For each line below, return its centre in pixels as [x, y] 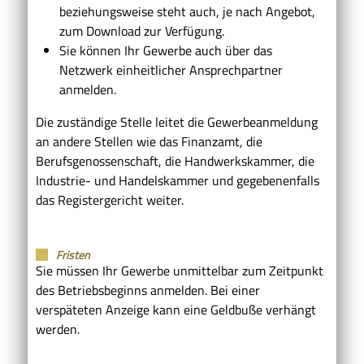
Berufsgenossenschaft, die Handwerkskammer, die [175, 160]
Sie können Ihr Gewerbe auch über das [165, 50]
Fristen [73, 254]
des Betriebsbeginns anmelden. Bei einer [148, 290]
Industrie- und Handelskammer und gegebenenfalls [178, 180]
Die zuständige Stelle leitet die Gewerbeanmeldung [177, 121]
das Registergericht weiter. [110, 199]
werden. [58, 329]
